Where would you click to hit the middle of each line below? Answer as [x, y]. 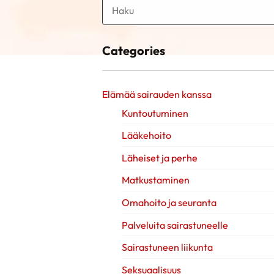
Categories [134, 50]
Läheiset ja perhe [160, 157]
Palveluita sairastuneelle [175, 225]
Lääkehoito [146, 135]
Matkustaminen [156, 180]
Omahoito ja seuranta [169, 202]
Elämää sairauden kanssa [157, 94]
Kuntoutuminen [155, 113]
